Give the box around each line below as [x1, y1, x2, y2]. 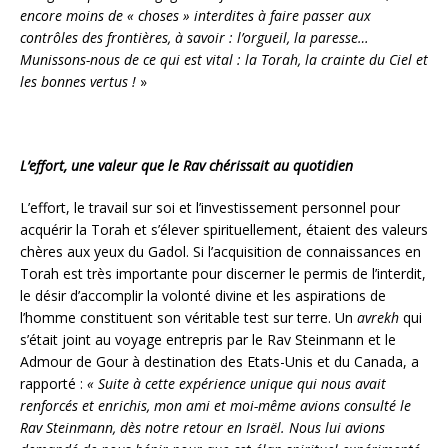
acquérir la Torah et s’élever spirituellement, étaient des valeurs [20, 219, 428, 239]
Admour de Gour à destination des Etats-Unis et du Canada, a [20, 351, 419, 371]
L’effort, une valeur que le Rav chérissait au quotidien [20, 155, 353, 175]
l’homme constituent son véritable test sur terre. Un [20, 307, 353, 327]
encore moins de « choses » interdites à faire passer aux [20, 5, 371, 25]
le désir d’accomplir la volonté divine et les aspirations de [20, 285, 386, 305]
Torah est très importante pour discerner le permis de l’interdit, [20, 263, 426, 283]
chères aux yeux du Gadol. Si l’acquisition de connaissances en [20, 241, 421, 261]
